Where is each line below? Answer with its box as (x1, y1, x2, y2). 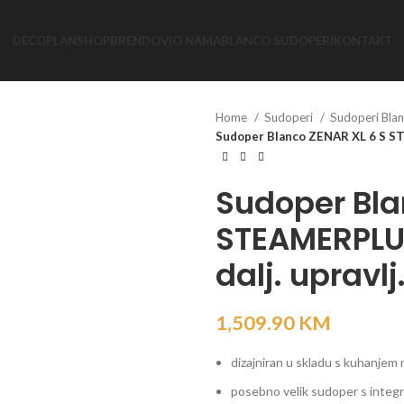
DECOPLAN (12, 32, 77, 48)
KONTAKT (333, 32, 392, 48)
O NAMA (171, 32, 221, 48)
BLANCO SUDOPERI (220, 32, 334, 48)
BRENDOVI (109, 32, 172, 48)
